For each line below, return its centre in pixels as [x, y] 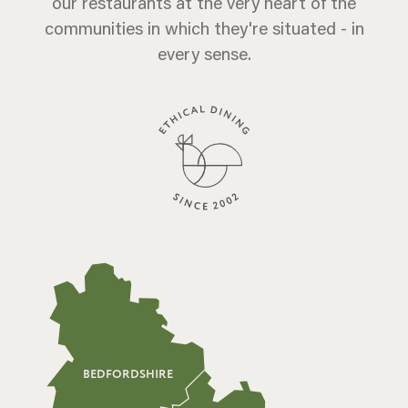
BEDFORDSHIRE [127, 375]
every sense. [204, 53]
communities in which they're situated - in [204, 27]
